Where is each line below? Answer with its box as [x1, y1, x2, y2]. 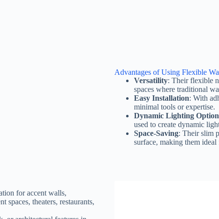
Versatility [134, 76, 168, 85]
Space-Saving [134, 129, 178, 138]
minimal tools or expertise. [134, 103, 215, 111]
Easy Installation [134, 94, 189, 103]
